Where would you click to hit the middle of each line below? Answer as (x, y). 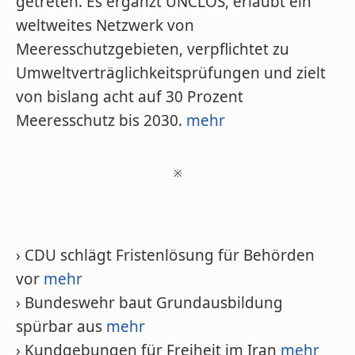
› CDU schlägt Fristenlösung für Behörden (165, 255)
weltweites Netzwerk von (105, 25)
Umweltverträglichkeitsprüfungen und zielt (171, 73)
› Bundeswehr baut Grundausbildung (149, 303)
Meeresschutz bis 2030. (101, 120)
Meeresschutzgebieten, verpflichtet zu (153, 49)
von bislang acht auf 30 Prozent (130, 97)
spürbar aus (61, 326)
